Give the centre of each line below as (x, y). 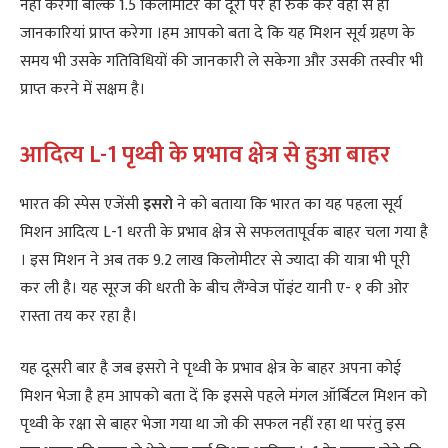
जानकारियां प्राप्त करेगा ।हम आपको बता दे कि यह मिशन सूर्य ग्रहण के (217, 34)
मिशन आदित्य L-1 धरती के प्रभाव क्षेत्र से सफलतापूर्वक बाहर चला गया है (224, 232)
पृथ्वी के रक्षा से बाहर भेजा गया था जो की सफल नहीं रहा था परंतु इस (212, 425)
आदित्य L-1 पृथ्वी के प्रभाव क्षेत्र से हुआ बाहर (205, 154)
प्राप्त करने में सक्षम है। (82, 90)
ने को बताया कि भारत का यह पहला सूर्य (287, 204)
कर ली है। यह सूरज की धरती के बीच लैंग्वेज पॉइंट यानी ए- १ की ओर (214, 288)
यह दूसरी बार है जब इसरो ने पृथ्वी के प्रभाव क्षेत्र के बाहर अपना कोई (210, 369)
